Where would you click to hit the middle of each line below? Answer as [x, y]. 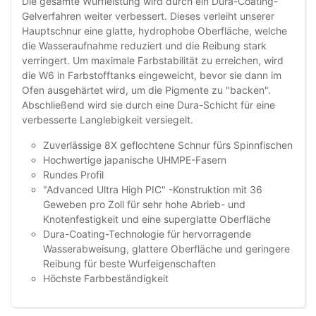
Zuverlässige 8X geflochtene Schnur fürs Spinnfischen [168, 145]
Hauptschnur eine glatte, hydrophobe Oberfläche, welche [154, 31]
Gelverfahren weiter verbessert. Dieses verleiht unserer [148, 16]
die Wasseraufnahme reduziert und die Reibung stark [144, 46]
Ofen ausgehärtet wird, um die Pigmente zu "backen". [146, 90]
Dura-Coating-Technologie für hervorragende [147, 234]
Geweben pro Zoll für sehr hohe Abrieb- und [144, 205]
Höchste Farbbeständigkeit [106, 279]
